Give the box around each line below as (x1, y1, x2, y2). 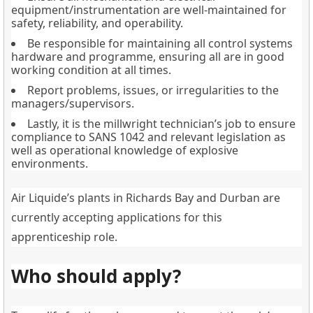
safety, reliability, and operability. (11, 15, 183, 31)
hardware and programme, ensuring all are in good (11, 48, 284, 64)
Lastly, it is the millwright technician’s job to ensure (27, 115, 296, 131)
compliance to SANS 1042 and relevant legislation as (11, 129, 286, 145)
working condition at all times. (11, 61, 171, 78)
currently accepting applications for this (11, 209, 222, 225)
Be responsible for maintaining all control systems (27, 35, 293, 51)
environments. (11, 155, 88, 171)
